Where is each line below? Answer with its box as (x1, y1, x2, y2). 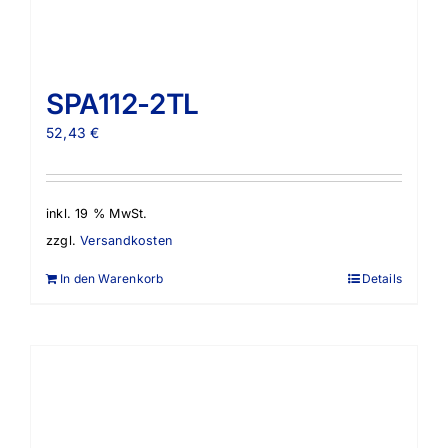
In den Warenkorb (60, 271, 164, 287)
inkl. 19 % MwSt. (46, 205, 148, 221)
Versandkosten (80, 233, 172, 249)
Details (361, 271, 402, 287)
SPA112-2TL (46, 86, 199, 121)
